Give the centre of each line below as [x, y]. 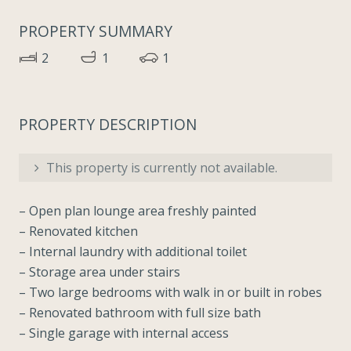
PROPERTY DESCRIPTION [108, 124]
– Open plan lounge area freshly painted [138, 210]
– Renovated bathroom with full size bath [140, 312]
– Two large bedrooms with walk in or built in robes [170, 292]
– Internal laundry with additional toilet [133, 251]
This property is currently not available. [160, 167]
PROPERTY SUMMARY [96, 31]
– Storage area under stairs [100, 271]
